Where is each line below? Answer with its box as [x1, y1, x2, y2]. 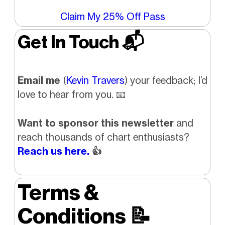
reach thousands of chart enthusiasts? [17, 131, 189, 143]
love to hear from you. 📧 [17, 88, 126, 100]
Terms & [17, 180, 99, 206]
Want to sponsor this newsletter [17, 117, 176, 129]
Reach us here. [17, 145, 89, 157]
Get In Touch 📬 [17, 31, 144, 53]
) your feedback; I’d [124, 74, 207, 86]
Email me [17, 74, 60, 86]
